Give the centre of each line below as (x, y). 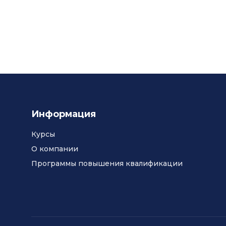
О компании (55, 149)
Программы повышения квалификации (107, 163)
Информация (64, 114)
